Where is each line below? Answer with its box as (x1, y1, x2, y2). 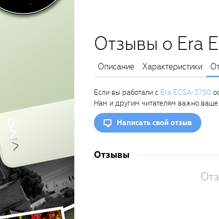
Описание (98, 61, 134, 72)
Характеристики (142, 61, 202, 72)
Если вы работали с (94, 88, 160, 97)
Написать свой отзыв (117, 118, 192, 128)
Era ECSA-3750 (160, 88, 211, 97)
